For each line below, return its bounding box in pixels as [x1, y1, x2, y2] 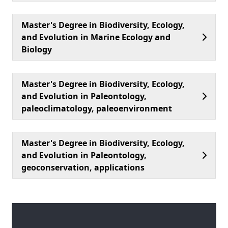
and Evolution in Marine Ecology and [21, 32, 170, 43]
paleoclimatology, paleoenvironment [21, 103, 172, 114]
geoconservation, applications [21, 162, 145, 173]
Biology [21, 44, 52, 55]
